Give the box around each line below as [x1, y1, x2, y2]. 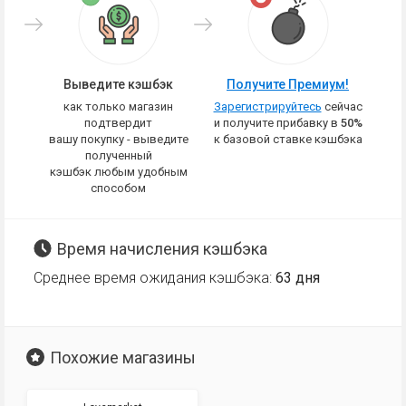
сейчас [321, 100, 362, 113]
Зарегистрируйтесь [213, 100, 322, 113]
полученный [84, 149, 152, 162]
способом [91, 181, 146, 195]
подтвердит [84, 116, 152, 130]
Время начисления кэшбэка [57, 239, 267, 258]
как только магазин [63, 100, 173, 113]
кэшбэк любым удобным [49, 165, 188, 179]
